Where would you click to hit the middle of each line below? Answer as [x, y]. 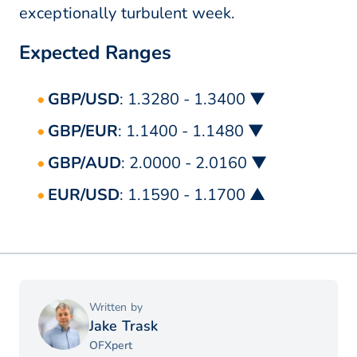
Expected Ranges [95, 53]
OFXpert [111, 346]
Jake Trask [124, 326]
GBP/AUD [84, 163]
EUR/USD [84, 195]
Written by [116, 308]
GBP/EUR [83, 131]
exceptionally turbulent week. [127, 14]
